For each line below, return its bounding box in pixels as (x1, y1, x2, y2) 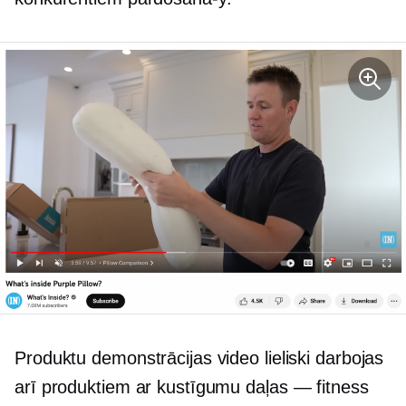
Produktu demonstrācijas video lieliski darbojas (14, 347, 384, 368)
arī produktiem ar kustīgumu (14, 376, 246, 397)
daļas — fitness (246, 376, 369, 397)
